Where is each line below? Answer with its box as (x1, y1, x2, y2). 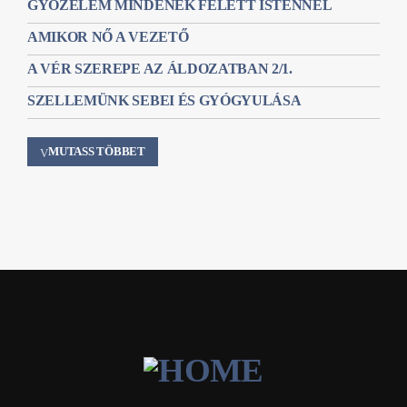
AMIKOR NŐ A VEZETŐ (27, 28, 189, 45)
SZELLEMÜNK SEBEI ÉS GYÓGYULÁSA (27, 92, 302, 108)
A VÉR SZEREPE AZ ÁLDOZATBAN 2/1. (27, 60, 293, 76)
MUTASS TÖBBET (48, 144, 145, 158)
